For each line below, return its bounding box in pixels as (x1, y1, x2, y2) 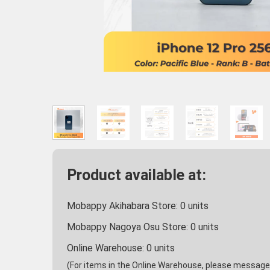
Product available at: (67, 166, 206, 184)
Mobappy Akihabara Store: (67, 199, 180, 212)
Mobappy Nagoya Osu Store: (67, 221, 190, 233)
